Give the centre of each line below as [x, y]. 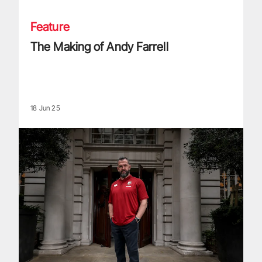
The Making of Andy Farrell [99, 46]
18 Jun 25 [45, 108]
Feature [50, 27]
